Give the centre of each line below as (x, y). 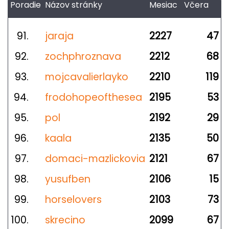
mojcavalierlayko (87, 77)
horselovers (73, 200)
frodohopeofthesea (94, 97)
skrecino (65, 220)
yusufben (68, 179)
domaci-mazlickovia (95, 159)
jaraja (59, 36)
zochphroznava (83, 56)
